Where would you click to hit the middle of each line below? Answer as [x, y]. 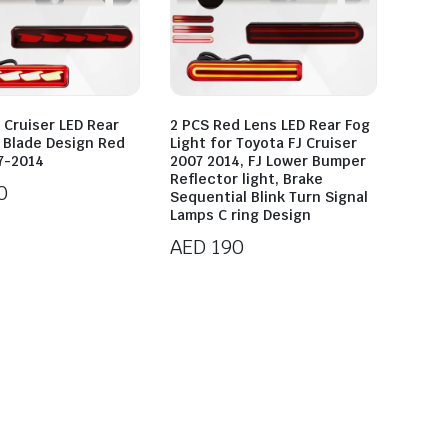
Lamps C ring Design [241, 215]
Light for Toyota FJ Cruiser [264, 143]
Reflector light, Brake [247, 179]
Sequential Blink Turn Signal [269, 197]
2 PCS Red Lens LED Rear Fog [270, 125]
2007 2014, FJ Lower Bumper [268, 161]
